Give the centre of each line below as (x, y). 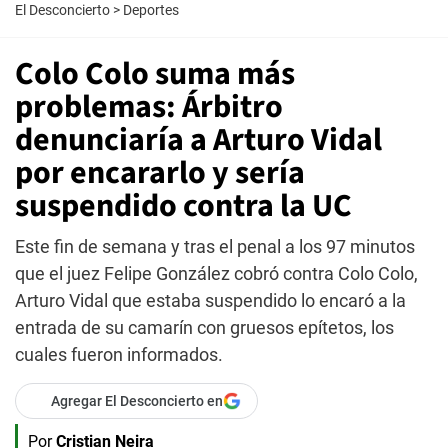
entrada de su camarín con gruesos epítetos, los (204, 327)
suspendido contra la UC (183, 206)
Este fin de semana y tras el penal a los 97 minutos (215, 246)
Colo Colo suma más (155, 74)
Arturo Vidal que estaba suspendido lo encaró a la (210, 300)
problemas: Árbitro (149, 107)
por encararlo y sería (160, 173)
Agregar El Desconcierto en (137, 401)
